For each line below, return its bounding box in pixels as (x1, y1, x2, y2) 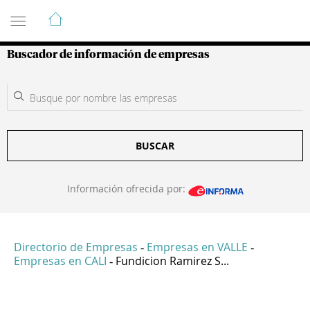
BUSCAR (136, 139, 174, 152)
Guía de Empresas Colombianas (7, 5, 255, 21)
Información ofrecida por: (66, 182, 188, 195)
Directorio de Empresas (14, 239, 138, 255)
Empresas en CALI (14, 253, 107, 269)
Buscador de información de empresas (7, 49, 210, 60)
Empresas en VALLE (147, 239, 248, 255)
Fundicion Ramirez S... (116, 253, 229, 269)
